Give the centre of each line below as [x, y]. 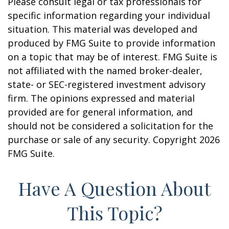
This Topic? [114, 213]
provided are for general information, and [100, 112]
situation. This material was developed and [102, 29]
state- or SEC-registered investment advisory [107, 84]
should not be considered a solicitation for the [110, 126]
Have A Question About [114, 188]
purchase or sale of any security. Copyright [104, 140]
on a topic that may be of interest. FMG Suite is [112, 57]
